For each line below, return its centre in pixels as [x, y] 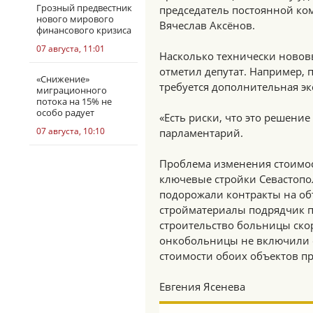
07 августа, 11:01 [71, 49]
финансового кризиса [84, 30]
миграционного [72, 90]
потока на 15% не [74, 101]
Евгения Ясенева [202, 286]
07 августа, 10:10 [71, 131]
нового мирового [75, 19]
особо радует [65, 112]
